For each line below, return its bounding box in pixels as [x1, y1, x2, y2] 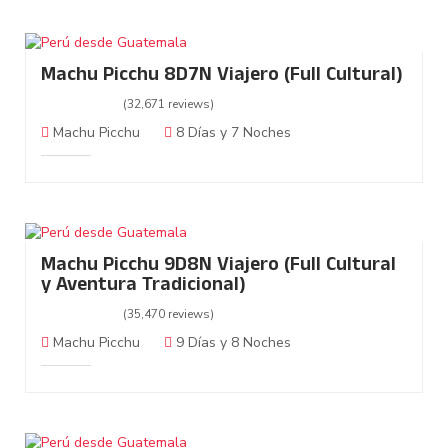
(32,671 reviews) [123, 96, 214, 113]
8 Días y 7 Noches [172, 123, 291, 143]
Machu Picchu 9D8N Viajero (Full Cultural [41, 250, 396, 284]
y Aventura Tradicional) [41, 270, 246, 304]
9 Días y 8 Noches [172, 333, 291, 353]
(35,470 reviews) [123, 306, 214, 323]
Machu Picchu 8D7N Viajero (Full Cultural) [41, 60, 403, 94]
